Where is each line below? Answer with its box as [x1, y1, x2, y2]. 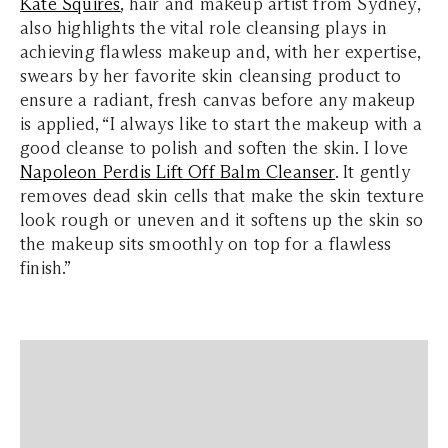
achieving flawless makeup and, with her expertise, [20, 41, 421, 64]
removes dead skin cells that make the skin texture [20, 185, 425, 208]
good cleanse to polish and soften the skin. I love [20, 137, 409, 160]
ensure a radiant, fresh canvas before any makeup [20, 89, 416, 112]
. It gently [334, 161, 410, 184]
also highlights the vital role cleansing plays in [20, 17, 387, 40]
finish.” [20, 257, 72, 280]
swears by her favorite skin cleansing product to [20, 65, 402, 88]
